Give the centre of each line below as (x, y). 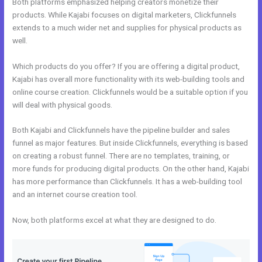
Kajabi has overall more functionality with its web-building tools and (129, 79)
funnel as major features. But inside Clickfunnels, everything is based (130, 143)
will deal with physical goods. (63, 104)
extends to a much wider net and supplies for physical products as (127, 27)
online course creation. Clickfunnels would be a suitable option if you (130, 92)
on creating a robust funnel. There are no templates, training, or (121, 156)
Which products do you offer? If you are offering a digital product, (126, 66)
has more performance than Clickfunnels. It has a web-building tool (127, 182)
